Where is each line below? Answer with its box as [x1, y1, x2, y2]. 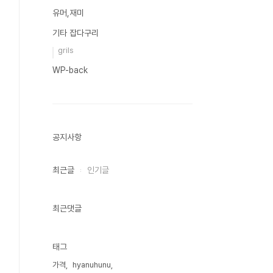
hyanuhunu [73, 260, 111, 269]
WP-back [52, 65, 88, 75]
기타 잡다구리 [52, 28, 99, 38]
